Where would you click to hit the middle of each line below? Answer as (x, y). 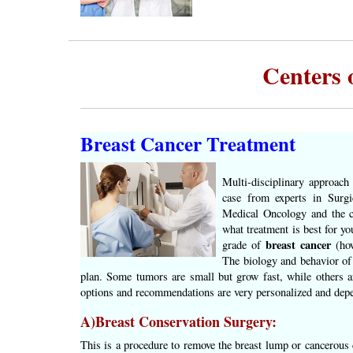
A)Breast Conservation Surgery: (178, 322)
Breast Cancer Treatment (188, 144)
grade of (244, 245)
